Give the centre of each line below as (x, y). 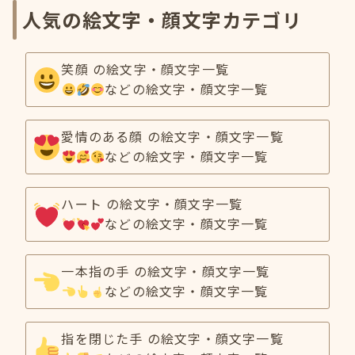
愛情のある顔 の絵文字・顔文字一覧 (172, 136)
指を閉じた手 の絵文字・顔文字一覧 (172, 338)
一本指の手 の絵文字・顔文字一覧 (166, 271)
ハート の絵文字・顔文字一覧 (152, 204)
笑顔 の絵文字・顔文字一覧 (145, 69)
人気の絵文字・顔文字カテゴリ (162, 19)
